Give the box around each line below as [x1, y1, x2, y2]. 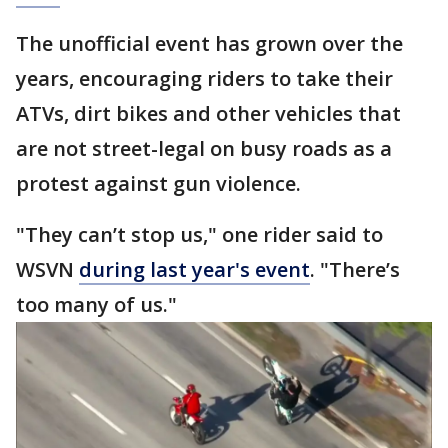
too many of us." [16, 291, 177, 318]
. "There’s [310, 256, 400, 283]
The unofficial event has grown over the [16, 30, 403, 57]
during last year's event [79, 256, 310, 283]
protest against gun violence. [16, 170, 301, 197]
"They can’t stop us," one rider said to [16, 221, 383, 248]
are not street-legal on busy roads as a [16, 135, 392, 162]
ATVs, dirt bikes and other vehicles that [16, 100, 401, 127]
